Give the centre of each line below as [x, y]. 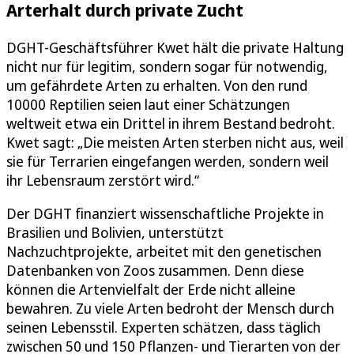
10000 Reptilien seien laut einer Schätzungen [148, 105]
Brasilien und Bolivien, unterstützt [115, 233]
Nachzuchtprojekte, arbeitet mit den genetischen [164, 252]
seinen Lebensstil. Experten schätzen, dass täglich [164, 328]
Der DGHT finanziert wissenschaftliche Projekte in [165, 214]
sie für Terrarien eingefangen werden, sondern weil [168, 162]
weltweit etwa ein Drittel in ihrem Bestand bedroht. [171, 124]
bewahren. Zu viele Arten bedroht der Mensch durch [170, 309]
